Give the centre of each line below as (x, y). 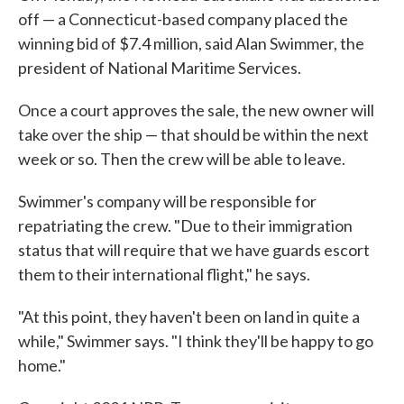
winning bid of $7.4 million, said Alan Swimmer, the (191, 44)
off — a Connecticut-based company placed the (183, 19)
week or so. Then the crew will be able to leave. (182, 159)
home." (42, 366)
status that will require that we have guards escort (194, 250)
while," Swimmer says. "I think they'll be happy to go (196, 341)
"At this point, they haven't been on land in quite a (189, 317)
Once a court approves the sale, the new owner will (196, 110)
